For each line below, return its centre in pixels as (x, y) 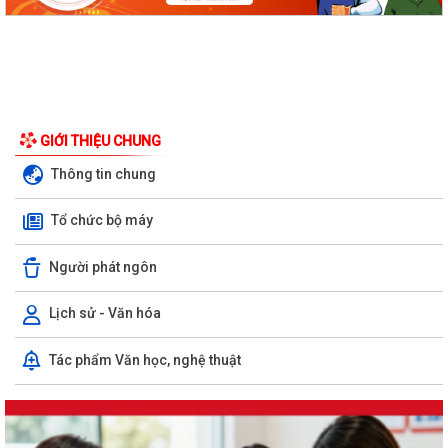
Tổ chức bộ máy (102, 220)
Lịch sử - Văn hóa (105, 313)
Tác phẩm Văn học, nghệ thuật (145, 359)
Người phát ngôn (103, 266)
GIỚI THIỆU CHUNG (100, 141)
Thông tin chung (103, 173)
